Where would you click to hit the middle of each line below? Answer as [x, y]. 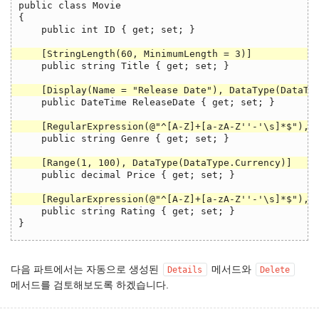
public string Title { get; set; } [124, 66]
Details [185, 270]
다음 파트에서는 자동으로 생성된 [86, 269]
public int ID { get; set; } [107, 29]
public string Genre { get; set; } [124, 138]
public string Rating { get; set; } [127, 211]
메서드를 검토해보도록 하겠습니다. [90, 285]
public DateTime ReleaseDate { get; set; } [147, 102]
